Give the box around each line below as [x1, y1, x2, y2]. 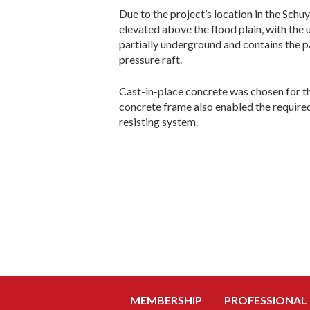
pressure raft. [119, 52, 182, 66]
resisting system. [119, 114, 198, 128]
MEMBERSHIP [130, 293, 202, 307]
